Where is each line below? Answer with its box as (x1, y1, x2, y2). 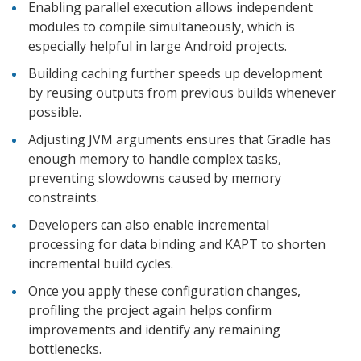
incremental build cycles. (28, 254, 176, 272)
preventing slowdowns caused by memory (28, 168, 281, 187)
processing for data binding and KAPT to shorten (28, 234, 326, 253)
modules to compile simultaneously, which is (28, 17, 295, 35)
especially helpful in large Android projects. (28, 36, 290, 55)
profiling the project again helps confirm (28, 301, 272, 319)
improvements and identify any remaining (28, 320, 280, 338)
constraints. (28, 188, 102, 206)
